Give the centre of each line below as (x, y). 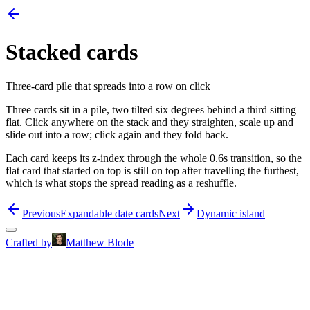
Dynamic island (231, 213)
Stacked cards (72, 52)
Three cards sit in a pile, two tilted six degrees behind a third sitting (151, 109)
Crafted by (29, 242)
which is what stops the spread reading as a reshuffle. (121, 183)
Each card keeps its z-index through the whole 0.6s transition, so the (154, 158)
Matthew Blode (100, 242)
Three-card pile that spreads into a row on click (108, 86)
